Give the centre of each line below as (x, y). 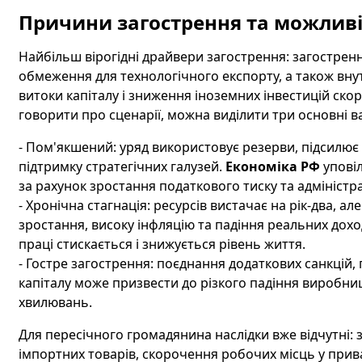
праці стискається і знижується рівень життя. (162, 244)
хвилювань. (55, 302)
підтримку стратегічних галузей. (122, 166)
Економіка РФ (272, 166)
